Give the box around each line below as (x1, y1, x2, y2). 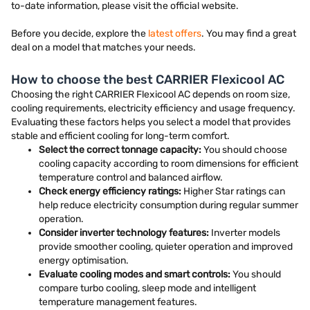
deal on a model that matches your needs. (11, 42, 196, 53)
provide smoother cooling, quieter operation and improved (39, 241, 293, 253)
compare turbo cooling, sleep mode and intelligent (39, 282, 256, 294)
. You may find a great (201, 28, 296, 39)
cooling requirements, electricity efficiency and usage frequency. (11, 102, 295, 114)
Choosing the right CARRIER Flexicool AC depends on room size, (11, 89, 290, 100)
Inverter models (209, 227, 280, 239)
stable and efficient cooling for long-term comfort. (11, 130, 230, 142)
